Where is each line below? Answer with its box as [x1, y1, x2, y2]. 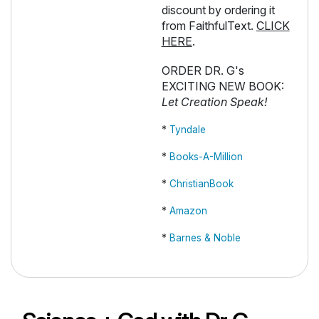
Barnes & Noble [169, 232, 244, 244]
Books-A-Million [169, 151, 243, 163]
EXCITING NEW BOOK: [161, 79, 284, 94]
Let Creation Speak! [161, 95, 267, 110]
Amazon [169, 205, 207, 217]
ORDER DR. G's [161, 63, 244, 78]
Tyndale [169, 124, 206, 136]
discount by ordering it [161, 3, 275, 18]
